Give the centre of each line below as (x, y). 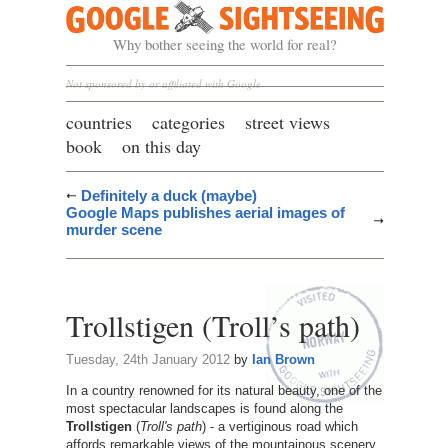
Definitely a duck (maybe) (168, 195)
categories (188, 121)
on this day (161, 145)
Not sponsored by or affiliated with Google (163, 83)
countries (98, 121)
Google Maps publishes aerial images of (205, 212)
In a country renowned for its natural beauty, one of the (223, 390)
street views (287, 121)
